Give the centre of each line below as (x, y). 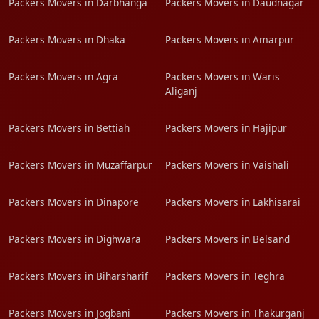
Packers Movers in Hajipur (226, 128)
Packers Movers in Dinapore (74, 202)
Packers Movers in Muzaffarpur (80, 165)
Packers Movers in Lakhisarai (233, 202)
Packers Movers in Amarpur (230, 40)
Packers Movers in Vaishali (227, 165)
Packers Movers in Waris (223, 77)
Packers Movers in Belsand (228, 239)
